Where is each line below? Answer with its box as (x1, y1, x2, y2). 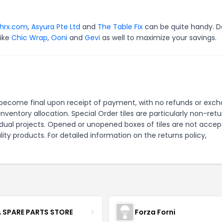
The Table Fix (98, 22, 143, 32)
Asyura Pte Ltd (31, 22, 80, 32)
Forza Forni (134, 207, 175, 217)
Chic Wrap (11, 33, 48, 43)
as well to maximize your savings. (100, 33, 217, 43)
